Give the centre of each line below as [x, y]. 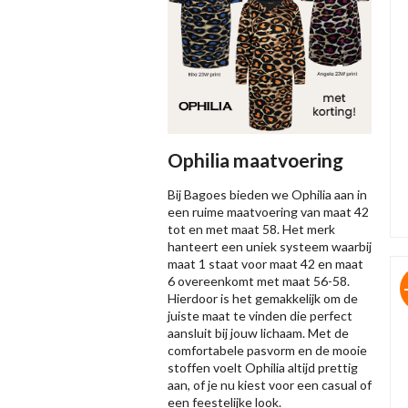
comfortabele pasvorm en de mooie [267, 351]
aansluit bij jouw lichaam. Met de [258, 333]
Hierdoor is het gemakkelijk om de [263, 299]
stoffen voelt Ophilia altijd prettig [263, 368]
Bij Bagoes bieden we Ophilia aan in [267, 195]
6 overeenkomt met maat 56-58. [259, 281]
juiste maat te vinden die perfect [260, 316]
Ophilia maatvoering [255, 160]
